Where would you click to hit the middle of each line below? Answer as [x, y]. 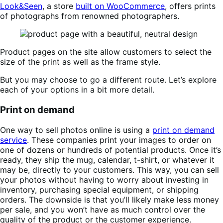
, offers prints [190, 6]
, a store [59, 6]
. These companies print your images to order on [119, 140]
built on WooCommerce [120, 6]
